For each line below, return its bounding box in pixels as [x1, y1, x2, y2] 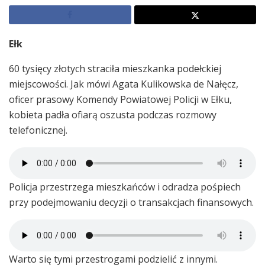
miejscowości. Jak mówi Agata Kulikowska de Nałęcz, [9, 77, 238, 91]
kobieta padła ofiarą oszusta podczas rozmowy [9, 108, 216, 121]
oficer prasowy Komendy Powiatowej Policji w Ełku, [9, 92, 232, 106]
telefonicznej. [9, 123, 67, 137]
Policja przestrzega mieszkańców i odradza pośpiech [9, 180, 241, 193]
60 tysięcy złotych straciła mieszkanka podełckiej [9, 62, 221, 75]
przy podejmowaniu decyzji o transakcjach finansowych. [9, 195, 254, 209]
